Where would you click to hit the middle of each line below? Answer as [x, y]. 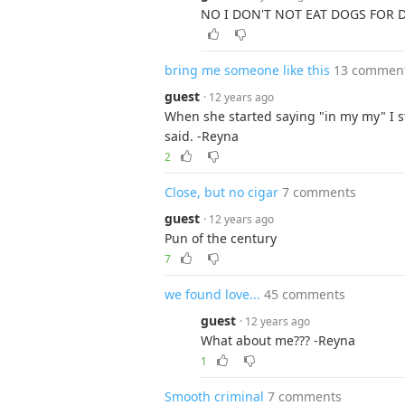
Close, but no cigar [221, 192]
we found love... [212, 294]
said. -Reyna [202, 136]
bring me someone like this [247, 70]
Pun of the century [221, 238]
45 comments [305, 294]
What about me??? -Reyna [278, 340]
